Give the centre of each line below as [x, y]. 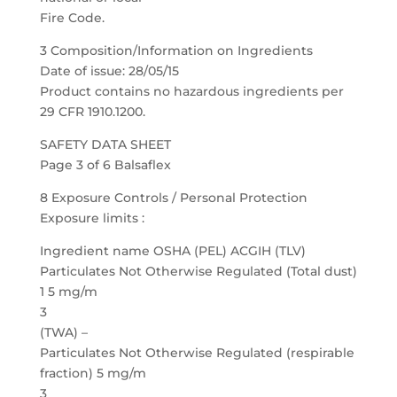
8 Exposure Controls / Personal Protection [173, 198]
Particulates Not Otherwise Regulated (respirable [197, 353]
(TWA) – [63, 332]
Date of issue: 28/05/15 [109, 71]
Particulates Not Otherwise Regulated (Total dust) [198, 271]
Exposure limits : [92, 218]
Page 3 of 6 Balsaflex [105, 165]
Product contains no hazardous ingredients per [191, 91]
